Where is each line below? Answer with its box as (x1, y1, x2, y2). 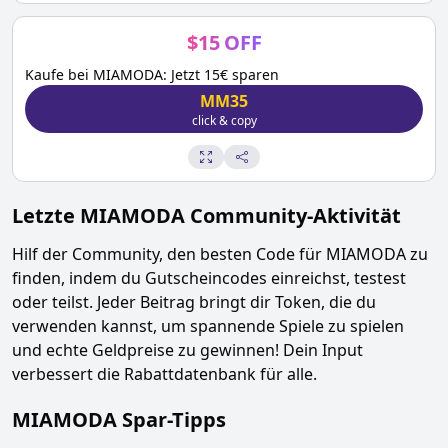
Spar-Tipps (122, 406, 226, 433)
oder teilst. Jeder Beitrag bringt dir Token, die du (12, 291, 376, 313)
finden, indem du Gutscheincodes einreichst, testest (12, 267, 406, 289)
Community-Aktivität (185, 202, 401, 229)
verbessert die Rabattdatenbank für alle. (12, 363, 317, 385)
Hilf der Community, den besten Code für (12, 243, 326, 265)
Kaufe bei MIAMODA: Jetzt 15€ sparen (25, 65, 279, 84)
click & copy (191, 112, 257, 129)
